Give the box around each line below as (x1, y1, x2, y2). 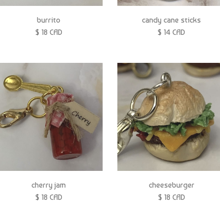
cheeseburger (148, 180, 194, 190)
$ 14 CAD (158, 27, 185, 37)
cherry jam (31, 180, 66, 190)
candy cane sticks (142, 15, 201, 25)
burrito (37, 15, 60, 25)
